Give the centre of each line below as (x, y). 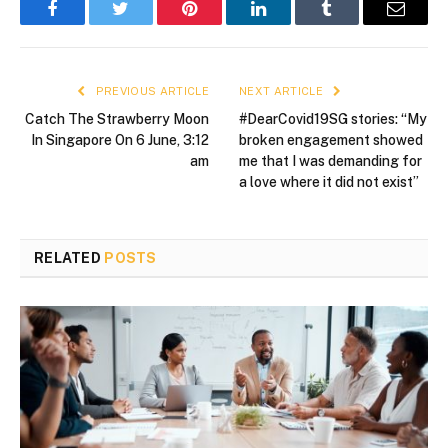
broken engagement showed (331, 140)
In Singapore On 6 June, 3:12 (120, 140)
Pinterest (220, 23)
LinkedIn (289, 23)
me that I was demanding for (330, 161)
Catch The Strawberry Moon (117, 119)
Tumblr (352, 23)
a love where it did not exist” (329, 182)
